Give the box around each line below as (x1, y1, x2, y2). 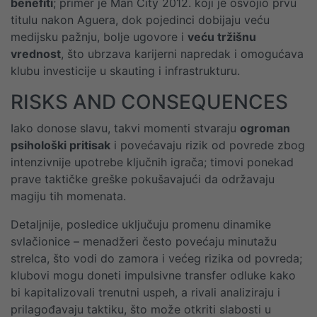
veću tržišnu (188, 30, 256, 44)
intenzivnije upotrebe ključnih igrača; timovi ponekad (11, 155, 294, 169)
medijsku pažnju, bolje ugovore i (11, 30, 188, 44)
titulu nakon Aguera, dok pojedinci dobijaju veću (11, 13, 270, 27)
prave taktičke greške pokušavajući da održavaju (11, 172, 275, 186)
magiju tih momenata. (11, 189, 126, 203)
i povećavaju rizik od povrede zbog (110, 138, 305, 152)
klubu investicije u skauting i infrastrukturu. (11, 64, 240, 78)
